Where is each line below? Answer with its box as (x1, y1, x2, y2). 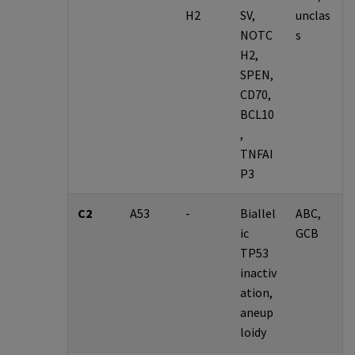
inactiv (239, 265, 277, 281)
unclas (295, 7, 330, 24)
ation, (239, 284, 273, 301)
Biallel (239, 205, 276, 222)
